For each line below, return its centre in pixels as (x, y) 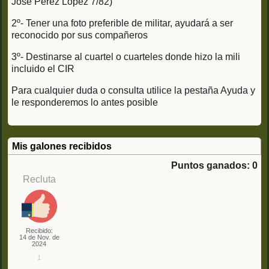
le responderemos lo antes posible (85, 102)
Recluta (39, 179)
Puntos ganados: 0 (214, 165)
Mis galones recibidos (62, 146)
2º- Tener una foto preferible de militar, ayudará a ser (122, 23)
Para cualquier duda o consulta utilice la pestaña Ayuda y (133, 90)
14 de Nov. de (39, 237)
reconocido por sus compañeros (80, 35)
